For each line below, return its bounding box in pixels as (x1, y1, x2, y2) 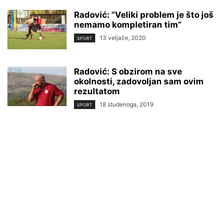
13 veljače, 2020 (100, 34, 146, 41)
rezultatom (74, 86, 120, 96)
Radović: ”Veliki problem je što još (74, 10, 214, 20)
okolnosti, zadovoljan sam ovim (74, 76, 204, 86)
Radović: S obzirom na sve (74, 67, 182, 76)
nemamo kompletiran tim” (74, 20, 182, 30)
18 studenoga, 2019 (100, 101, 153, 108)
